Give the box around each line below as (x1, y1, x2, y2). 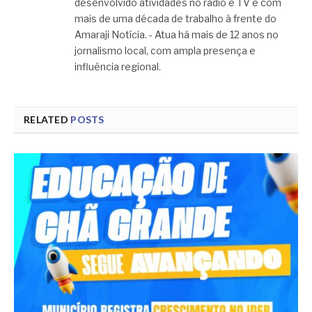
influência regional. (75, 60, 161, 72)
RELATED (24, 113, 71, 125)
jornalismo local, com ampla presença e (75, 44, 256, 56)
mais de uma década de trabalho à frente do (75, 12, 276, 24)
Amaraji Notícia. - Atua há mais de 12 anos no (75, 28, 279, 40)
